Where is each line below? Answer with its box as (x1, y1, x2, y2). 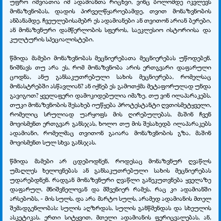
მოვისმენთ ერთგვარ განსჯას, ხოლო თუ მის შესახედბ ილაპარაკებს (10, 118, 211, 128)
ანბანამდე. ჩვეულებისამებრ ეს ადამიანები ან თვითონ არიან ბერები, (10, 15, 211, 25)
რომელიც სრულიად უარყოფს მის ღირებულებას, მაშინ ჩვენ (10, 109, 211, 118)
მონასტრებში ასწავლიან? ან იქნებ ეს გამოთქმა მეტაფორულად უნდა (10, 81, 211, 90)
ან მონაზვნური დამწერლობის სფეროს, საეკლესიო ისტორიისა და (10, 25, 211, 34)
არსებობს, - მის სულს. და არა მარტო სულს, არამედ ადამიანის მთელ (10, 193, 211, 203)
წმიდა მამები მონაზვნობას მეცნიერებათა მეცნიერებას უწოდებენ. (10, 53, 211, 62)
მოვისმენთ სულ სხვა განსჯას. (10, 137, 96, 147)
